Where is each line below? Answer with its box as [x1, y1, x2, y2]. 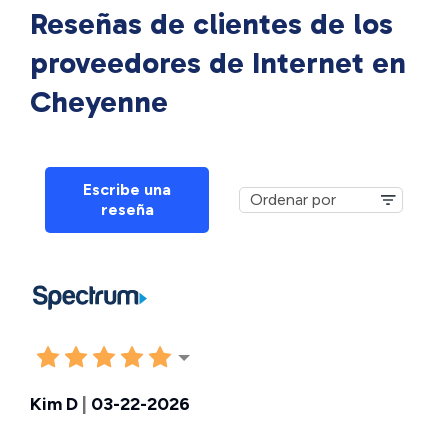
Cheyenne [30, 84, 168, 120]
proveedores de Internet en [30, 45, 406, 81]
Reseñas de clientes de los [30, 6, 393, 42]
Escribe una [83, 180, 171, 199]
